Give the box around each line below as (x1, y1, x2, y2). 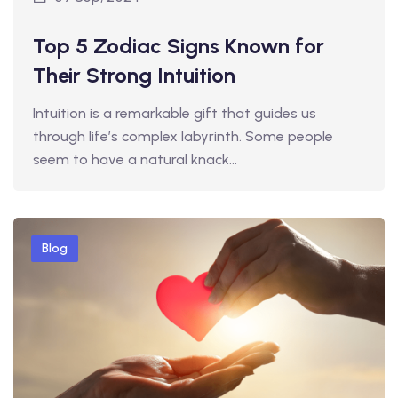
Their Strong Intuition (33, 62, 235, 89)
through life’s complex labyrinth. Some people (33, 128, 333, 146)
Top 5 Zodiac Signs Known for (33, 33, 324, 60)
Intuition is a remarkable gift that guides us (33, 105, 316, 123)
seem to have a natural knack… (33, 151, 237, 169)
